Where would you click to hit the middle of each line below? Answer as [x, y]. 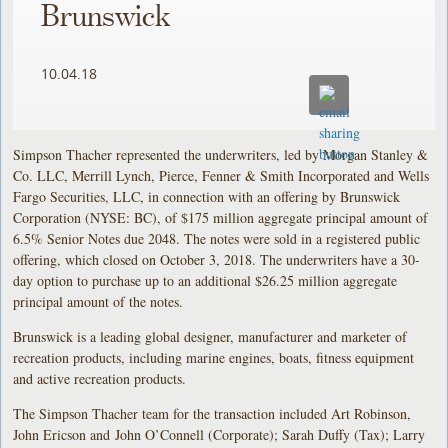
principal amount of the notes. [98, 301]
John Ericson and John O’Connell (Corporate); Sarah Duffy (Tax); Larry [219, 434]
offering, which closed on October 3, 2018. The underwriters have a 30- [217, 259]
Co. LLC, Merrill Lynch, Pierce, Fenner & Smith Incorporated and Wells [221, 175]
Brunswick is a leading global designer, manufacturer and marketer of [210, 336]
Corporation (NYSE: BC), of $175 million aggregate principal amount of [221, 217]
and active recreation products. [100, 378]
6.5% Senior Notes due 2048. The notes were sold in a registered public [217, 238]
